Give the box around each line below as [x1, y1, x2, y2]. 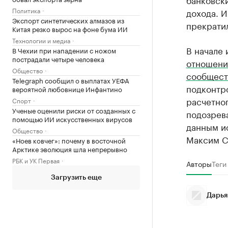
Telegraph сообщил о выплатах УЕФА [12, 75, 129, 85]
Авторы [186, 158, 212, 169]
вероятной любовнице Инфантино [12, 83, 122, 94]
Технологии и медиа [12, 35, 70, 45]
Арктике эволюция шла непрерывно [12, 144, 127, 154]
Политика [12, 5, 40, 15]
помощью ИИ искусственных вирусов [12, 113, 132, 124]
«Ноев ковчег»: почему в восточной [12, 135, 126, 145]
